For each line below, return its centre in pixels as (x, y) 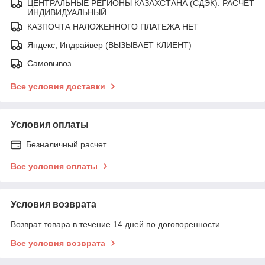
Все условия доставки (58, 86)
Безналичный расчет (66, 144)
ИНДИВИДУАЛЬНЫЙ (67, 12)
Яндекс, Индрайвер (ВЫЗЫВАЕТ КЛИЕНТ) (109, 45)
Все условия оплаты (54, 166)
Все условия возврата (58, 243)
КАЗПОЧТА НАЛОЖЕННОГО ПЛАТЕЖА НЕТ (113, 26)
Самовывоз (49, 63)
